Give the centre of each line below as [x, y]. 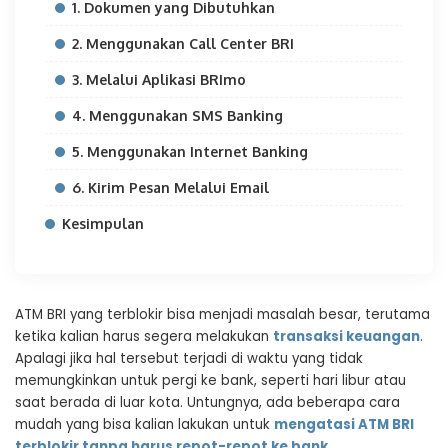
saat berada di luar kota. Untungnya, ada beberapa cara [207, 402]
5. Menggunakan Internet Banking [190, 151]
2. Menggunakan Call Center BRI [183, 43]
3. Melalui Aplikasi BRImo [159, 79]
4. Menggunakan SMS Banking [177, 115]
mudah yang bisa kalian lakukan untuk [144, 424]
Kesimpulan [103, 223]
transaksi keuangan [346, 336]
